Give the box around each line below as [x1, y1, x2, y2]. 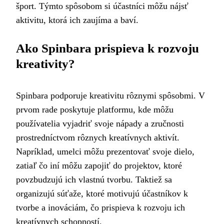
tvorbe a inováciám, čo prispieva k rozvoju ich [16, 202, 185, 212]
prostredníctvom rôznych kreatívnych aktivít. [16, 132, 179, 142]
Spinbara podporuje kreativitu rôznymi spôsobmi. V [16, 90, 205, 100]
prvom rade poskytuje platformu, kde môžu [16, 104, 173, 114]
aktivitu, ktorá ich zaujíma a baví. [16, 15, 138, 25]
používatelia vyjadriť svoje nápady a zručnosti [16, 118, 184, 128]
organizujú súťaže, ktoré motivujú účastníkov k [16, 188, 188, 198]
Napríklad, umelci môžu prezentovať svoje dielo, [16, 146, 194, 156]
